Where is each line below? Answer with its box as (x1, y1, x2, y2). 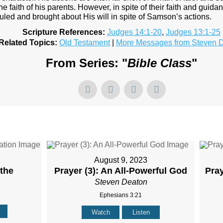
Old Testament (59, 38, 110, 47)
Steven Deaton (94, 178, 147, 187)
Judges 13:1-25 (166, 28, 221, 37)
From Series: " (46, 56, 127, 70)
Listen (132, 209, 150, 217)
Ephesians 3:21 (100, 192, 142, 199)
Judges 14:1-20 (107, 28, 162, 37)
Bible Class (127, 56, 192, 70)
